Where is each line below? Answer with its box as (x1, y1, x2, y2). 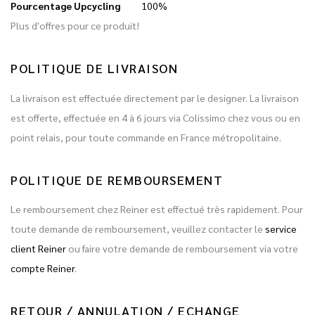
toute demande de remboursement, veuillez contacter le (11, 222, 265, 235)
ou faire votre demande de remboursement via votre (66, 242, 298, 255)
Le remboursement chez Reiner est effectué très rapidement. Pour (11, 202, 303, 215)
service (265, 222, 297, 235)
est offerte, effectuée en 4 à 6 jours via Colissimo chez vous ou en (11, 110, 300, 124)
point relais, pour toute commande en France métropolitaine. (11, 130, 281, 143)
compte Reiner (11, 262, 75, 274)
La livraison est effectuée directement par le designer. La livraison (11, 91, 299, 104)
